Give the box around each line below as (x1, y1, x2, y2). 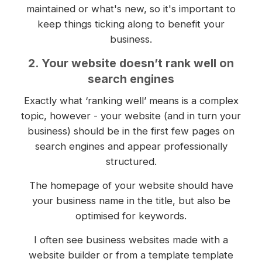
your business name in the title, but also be (32, 195, 230, 207)
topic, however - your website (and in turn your (21, 110, 241, 122)
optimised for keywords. (75, 210, 187, 222)
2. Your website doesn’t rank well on (28, 56, 234, 71)
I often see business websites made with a (34, 234, 228, 246)
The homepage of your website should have (29, 180, 233, 192)
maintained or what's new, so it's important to (26, 3, 236, 15)
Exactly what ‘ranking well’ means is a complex (23, 95, 239, 107)
